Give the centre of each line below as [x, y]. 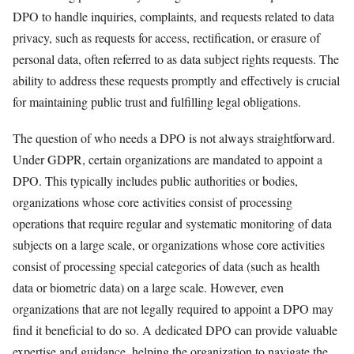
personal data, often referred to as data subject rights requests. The [176, 58]
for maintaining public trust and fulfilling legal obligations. [157, 101]
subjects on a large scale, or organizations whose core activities [169, 245]
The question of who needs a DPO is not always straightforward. [174, 138]
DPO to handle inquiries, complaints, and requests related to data [173, 16]
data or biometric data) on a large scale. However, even [148, 288]
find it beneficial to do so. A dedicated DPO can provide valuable [175, 330]
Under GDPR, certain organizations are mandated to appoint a [168, 160]
